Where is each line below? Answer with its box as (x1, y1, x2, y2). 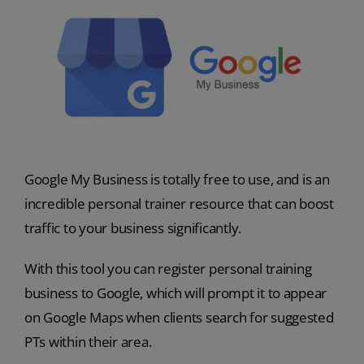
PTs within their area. (24, 332, 152, 352)
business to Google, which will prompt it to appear (24, 284, 327, 303)
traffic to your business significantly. (24, 219, 242, 238)
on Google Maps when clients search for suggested (24, 308, 334, 327)
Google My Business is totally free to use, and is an (24, 170, 330, 189)
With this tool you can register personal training (24, 259, 312, 279)
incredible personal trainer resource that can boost (24, 194, 334, 214)
